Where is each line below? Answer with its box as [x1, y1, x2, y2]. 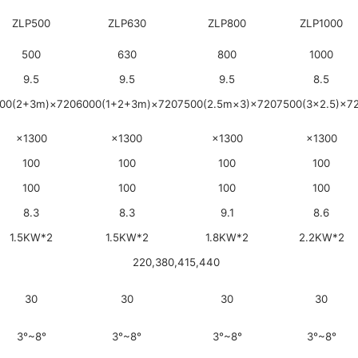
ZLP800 [208, 17, 246, 30]
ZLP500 [12, 17, 50, 30]
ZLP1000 [300, 17, 343, 30]
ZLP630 [107, 17, 146, 30]
